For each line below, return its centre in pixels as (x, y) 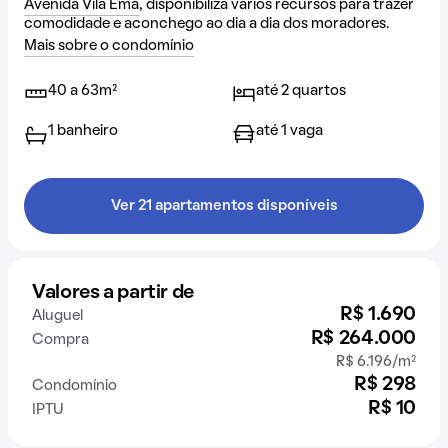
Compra (60, 340)
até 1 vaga (289, 131)
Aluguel (57, 316)
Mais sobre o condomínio (109, 46)
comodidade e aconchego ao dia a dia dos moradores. (206, 24)
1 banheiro (83, 131)
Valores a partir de (113, 293)
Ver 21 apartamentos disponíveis (224, 206)
